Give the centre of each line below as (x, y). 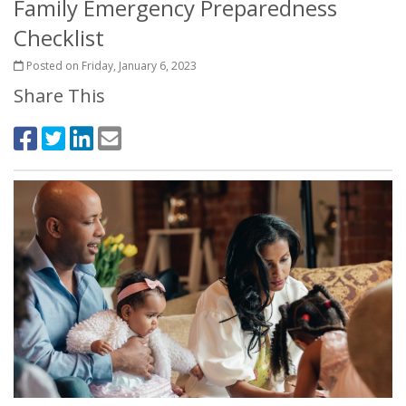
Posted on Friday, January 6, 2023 (110, 66)
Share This (59, 96)
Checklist (59, 38)
